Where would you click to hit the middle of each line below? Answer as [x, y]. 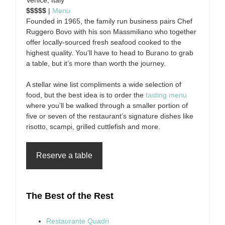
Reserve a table [64, 155]
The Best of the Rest [70, 196]
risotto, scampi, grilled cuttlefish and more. [93, 127]
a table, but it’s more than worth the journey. [96, 63]
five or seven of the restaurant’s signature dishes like [110, 116]
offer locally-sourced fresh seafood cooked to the [104, 42]
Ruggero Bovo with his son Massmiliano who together [111, 32]
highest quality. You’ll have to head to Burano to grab [110, 53]
